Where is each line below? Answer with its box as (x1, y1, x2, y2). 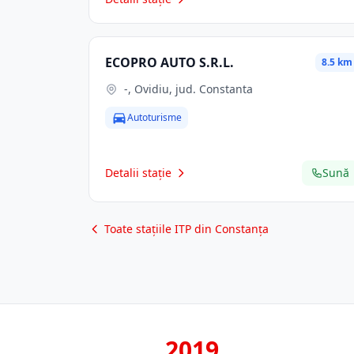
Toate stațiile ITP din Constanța (104, 221, 269, 236)
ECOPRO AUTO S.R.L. (105, 54, 234, 71)
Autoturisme (127, 111, 182, 124)
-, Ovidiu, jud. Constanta (124, 81, 253, 96)
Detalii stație (105, 165, 171, 180)
